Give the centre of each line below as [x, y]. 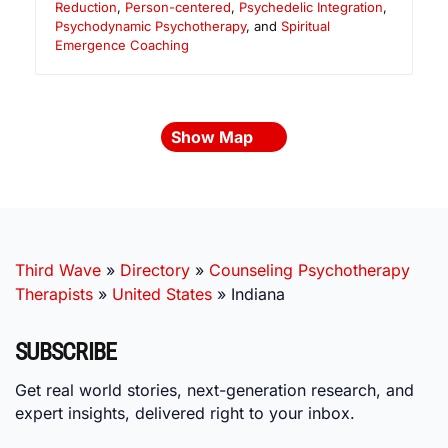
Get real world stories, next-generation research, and [214, 389]
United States [162, 294]
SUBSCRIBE [66, 352]
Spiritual [305, 26]
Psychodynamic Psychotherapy [150, 26]
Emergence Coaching [122, 45]
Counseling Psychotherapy [309, 270]
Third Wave [58, 270]
